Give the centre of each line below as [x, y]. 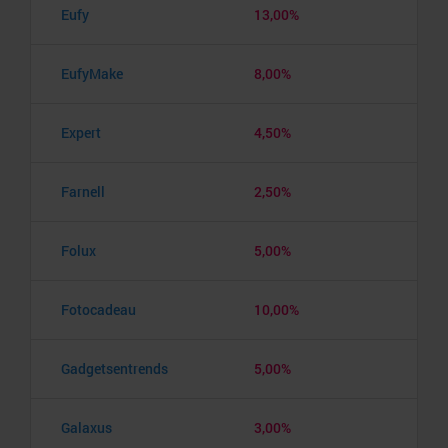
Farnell [83, 191]
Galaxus [86, 427]
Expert [81, 132]
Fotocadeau [98, 309]
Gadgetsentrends [114, 368]
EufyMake [92, 73]
